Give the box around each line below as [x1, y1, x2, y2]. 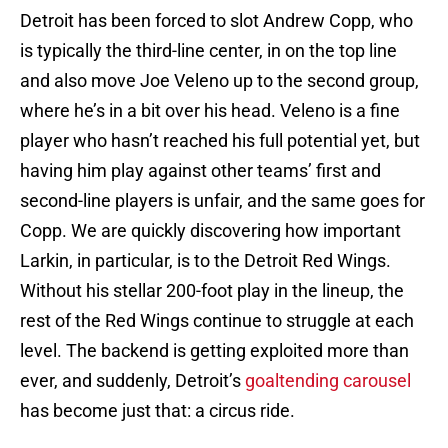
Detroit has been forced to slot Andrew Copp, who [20, 10, 413, 32]
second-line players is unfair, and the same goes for [20, 190, 425, 212]
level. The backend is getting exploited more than [20, 340, 409, 362]
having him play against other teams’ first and [20, 160, 381, 182]
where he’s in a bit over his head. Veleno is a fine [20, 100, 400, 122]
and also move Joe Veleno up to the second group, [20, 70, 419, 92]
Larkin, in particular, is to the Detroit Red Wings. [20, 250, 391, 272]
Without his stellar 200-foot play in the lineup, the [20, 280, 404, 302]
